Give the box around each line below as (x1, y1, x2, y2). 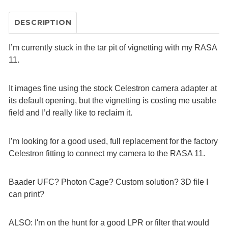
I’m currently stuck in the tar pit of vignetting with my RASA (9, 43, 217, 52)
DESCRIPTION (9, 18, 76, 27)
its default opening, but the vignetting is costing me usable (9, 96, 216, 105)
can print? (9, 190, 44, 198)
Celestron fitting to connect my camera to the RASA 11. (9, 149, 205, 158)
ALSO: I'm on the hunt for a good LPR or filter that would (9, 218, 209, 227)
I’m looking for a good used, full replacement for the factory (9, 137, 218, 146)
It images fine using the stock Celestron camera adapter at (9, 84, 217, 93)
